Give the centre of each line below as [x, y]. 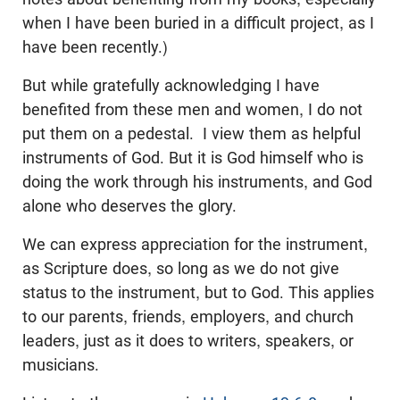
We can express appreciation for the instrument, [195, 245]
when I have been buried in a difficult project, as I [198, 23]
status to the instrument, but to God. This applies [198, 293]
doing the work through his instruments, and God [197, 182]
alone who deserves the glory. [129, 206]
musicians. [61, 365]
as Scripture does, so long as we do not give [181, 269]
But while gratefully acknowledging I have [171, 86]
